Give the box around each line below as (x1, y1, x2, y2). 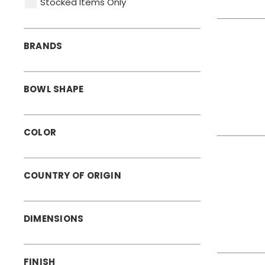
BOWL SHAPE (24, 82, 84, 95)
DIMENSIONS (24, 212, 84, 225)
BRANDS (24, 39, 63, 52)
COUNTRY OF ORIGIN (24, 169, 121, 182)
